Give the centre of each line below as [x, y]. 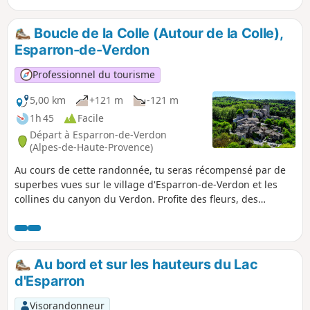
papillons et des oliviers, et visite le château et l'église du [147, 213]
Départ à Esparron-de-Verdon [98, 135]
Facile [91, 118]
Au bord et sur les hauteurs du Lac [144, 264]
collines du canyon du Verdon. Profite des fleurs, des [136, 199]
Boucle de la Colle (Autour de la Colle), [157, 34]
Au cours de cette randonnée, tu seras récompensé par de [150, 170]
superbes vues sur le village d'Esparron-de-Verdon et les [146, 184]
